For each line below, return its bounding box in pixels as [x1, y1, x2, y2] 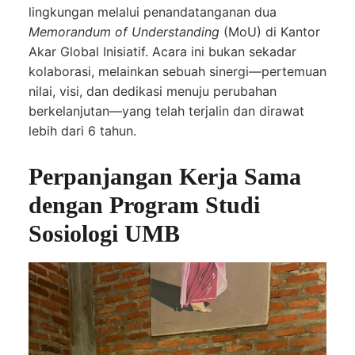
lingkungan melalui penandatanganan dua [29, 4, 277, 20]
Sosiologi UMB [29, 220, 180, 246]
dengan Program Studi [29, 192, 260, 218]
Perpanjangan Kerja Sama [29, 163, 301, 189]
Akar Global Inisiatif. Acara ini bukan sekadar [29, 44, 296, 59]
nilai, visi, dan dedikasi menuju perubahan [29, 83, 277, 99]
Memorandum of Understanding [29, 24, 219, 40]
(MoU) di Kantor [219, 24, 320, 40]
